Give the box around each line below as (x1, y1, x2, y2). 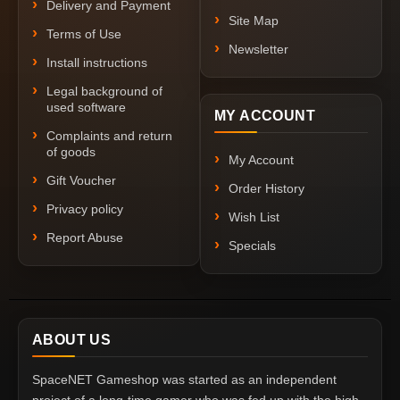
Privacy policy (46, 202, 123, 217)
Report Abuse (46, 230, 123, 246)
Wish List (229, 210, 279, 225)
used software (46, 100, 126, 115)
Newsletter (229, 42, 288, 57)
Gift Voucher (46, 173, 116, 188)
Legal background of (46, 84, 162, 99)
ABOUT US (32, 332, 112, 348)
